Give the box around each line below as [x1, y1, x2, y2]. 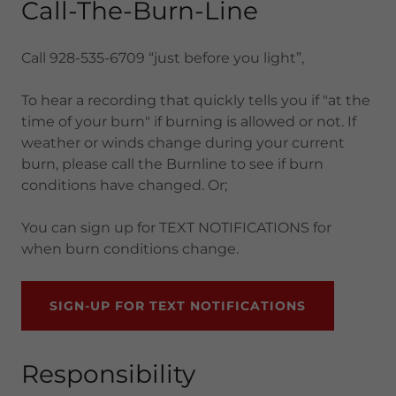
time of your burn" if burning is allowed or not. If [21, 113, 356, 130]
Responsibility [21, 359, 195, 389]
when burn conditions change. [21, 240, 239, 257]
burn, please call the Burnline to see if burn [21, 156, 324, 172]
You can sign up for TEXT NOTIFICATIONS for [21, 219, 331, 236]
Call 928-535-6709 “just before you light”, [21, 49, 308, 66]
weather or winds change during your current [21, 134, 345, 151]
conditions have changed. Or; [21, 177, 227, 194]
